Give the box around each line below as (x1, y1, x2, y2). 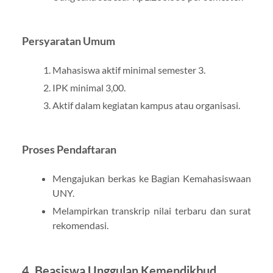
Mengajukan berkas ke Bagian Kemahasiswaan (52, 172, 252, 184)
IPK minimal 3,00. (52, 81, 126, 93)
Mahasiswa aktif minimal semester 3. (52, 63, 205, 76)
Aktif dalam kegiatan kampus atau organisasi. (52, 99, 240, 111)
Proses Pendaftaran (21, 143, 116, 156)
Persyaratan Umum (21, 34, 115, 48)
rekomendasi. (52, 219, 108, 231)
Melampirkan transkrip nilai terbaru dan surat (52, 204, 252, 216)
